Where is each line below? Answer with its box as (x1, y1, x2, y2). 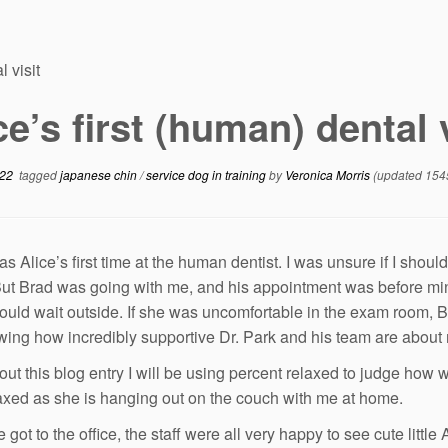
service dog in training (146, 165, 269, 183)
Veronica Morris (285, 165, 370, 183)
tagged (13, 165, 60, 183)
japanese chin (60, 165, 140, 183)
